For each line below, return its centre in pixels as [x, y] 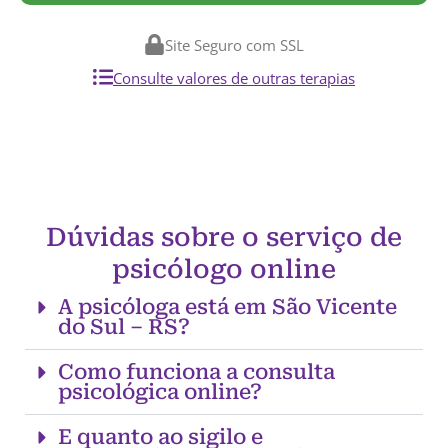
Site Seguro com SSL [234, 45]
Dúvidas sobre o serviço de [224, 237]
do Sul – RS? [123, 327]
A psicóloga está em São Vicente [227, 307]
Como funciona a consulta [196, 372]
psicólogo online [224, 269]
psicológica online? [159, 392]
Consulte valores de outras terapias [234, 78]
